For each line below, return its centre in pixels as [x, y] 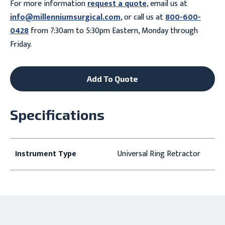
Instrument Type [45, 154]
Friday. [21, 44]
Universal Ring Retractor [159, 154]
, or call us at [143, 17]
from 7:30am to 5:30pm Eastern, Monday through [113, 31]
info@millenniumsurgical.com [65, 17]
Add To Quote [113, 78]
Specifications [57, 114]
